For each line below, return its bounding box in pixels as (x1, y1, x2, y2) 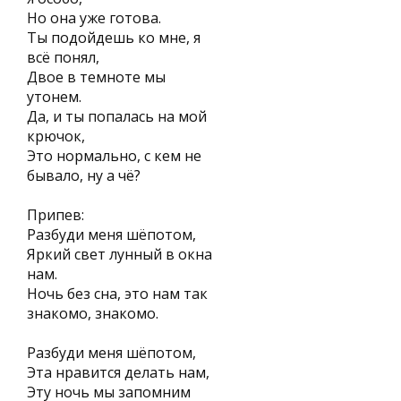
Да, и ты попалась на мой (27, 107, 207, 126)
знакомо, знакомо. (27, 303, 158, 323)
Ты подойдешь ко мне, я (27, 28, 200, 47)
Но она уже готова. (27, 8, 161, 28)
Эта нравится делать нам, (27, 363, 209, 382)
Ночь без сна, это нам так (27, 284, 208, 303)
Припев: (27, 205, 84, 225)
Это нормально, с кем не (27, 146, 201, 166)
